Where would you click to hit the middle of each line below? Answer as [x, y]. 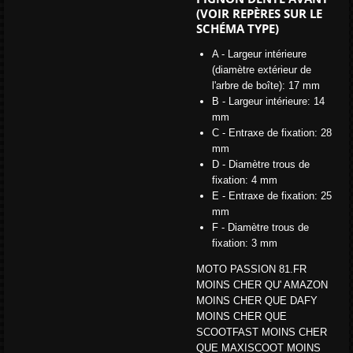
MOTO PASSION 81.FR [251, 269]
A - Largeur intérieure [259, 54]
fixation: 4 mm [244, 180]
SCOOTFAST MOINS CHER [262, 332]
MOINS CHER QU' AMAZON [262, 284]
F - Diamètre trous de [260, 227]
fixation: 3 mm [244, 243]
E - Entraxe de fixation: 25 [271, 195]
